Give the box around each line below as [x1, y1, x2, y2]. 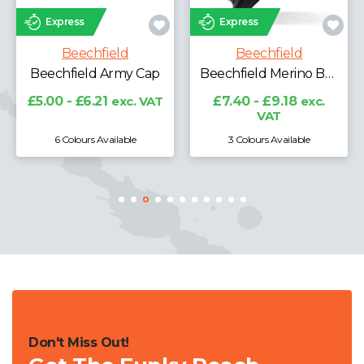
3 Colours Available [227, 132, 310, 145]
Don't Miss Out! [28, 334, 129, 350]
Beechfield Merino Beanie [324, 65, 334, 81]
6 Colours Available [54, 132, 136, 145]
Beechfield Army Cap [30, 65, 160, 81]
